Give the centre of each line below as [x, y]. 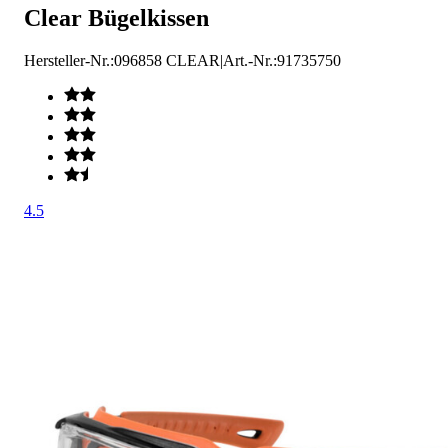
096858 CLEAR [167, 60]
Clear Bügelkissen [116, 17]
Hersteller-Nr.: [69, 60]
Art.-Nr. [248, 60]
